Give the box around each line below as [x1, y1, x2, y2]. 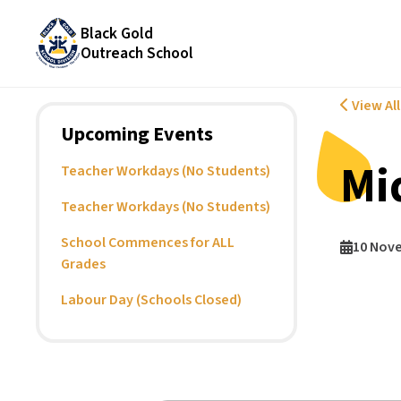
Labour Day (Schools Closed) [61, 290, 243, 311]
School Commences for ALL [61, 233, 235, 253]
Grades [61, 254, 107, 275]
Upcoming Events [61, 120, 214, 149]
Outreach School [81, 41, 194, 64]
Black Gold [81, 21, 154, 45]
